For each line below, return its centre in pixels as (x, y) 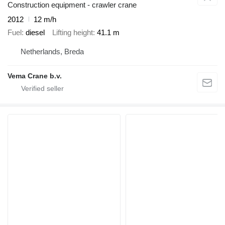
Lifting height (73, 33)
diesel (35, 33)
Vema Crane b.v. (35, 76)
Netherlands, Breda (52, 51)
